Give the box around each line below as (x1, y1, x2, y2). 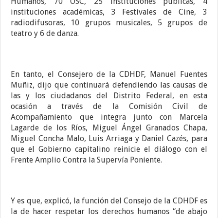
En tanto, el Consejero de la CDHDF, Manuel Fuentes (11, 70, 207, 79)
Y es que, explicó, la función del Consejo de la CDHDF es (11, 196, 207, 206)
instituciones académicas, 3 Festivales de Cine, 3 (11, 7, 207, 17)
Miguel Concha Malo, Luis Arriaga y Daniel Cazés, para (11, 134, 207, 144)
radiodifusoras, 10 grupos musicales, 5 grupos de (11, 18, 207, 28)
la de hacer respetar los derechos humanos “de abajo (11, 207, 207, 217)
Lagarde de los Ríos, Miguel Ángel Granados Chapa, (11, 123, 207, 133)
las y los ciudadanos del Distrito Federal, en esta (11, 91, 207, 101)
